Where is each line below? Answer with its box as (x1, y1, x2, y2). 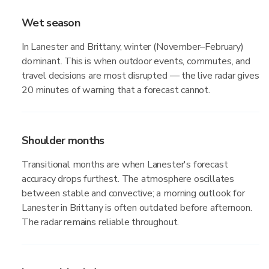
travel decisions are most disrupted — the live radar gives (22, 69, 259, 82)
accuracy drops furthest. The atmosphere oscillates (22, 172, 235, 186)
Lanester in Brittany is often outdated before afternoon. (22, 201, 252, 214)
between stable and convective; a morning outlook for (22, 187, 245, 200)
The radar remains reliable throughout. (22, 216, 180, 229)
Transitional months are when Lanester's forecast (22, 158, 228, 171)
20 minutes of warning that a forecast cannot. (22, 83, 210, 97)
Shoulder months (22, 133, 104, 148)
